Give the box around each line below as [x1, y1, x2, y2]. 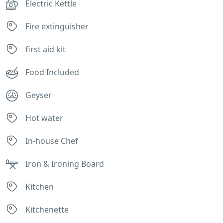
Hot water [25, 112, 63, 123]
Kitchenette [25, 204, 69, 215]
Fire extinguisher [25, 20, 89, 32]
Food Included [25, 66, 79, 78]
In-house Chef [25, 135, 78, 146]
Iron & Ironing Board [25, 158, 104, 169]
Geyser [25, 89, 52, 101]
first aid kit [25, 43, 66, 55]
